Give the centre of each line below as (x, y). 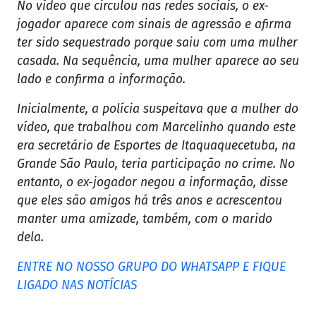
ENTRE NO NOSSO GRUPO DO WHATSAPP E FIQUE (151, 267)
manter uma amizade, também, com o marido (145, 219)
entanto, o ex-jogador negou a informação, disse (152, 183)
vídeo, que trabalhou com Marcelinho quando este (156, 128)
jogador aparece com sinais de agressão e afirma (154, 25)
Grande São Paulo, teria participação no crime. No (156, 164)
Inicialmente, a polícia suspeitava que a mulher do (158, 109)
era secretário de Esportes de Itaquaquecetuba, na (156, 146)
